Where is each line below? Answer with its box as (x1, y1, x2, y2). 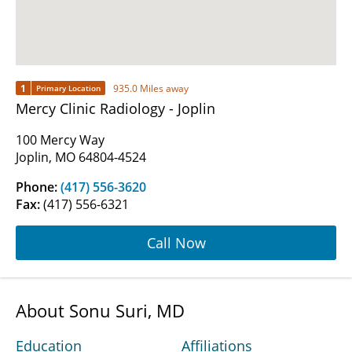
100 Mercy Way (16, 131, 104, 149)
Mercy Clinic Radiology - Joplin (16, 99, 215, 119)
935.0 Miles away (113, 81, 189, 95)
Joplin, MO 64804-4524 (16, 148, 146, 167)
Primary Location (36, 82, 101, 94)
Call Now (146, 233, 206, 252)
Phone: (16, 178, 60, 196)
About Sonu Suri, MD (16, 299, 185, 323)
